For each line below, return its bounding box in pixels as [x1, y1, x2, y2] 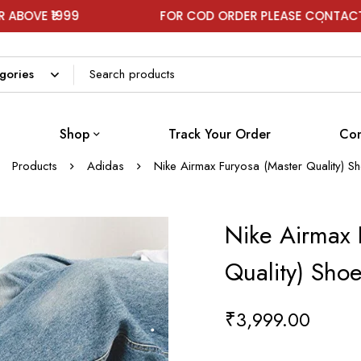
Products [11, 156, 57, 175]
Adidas [86, 156, 124, 175]
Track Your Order [168, 124, 271, 143]
